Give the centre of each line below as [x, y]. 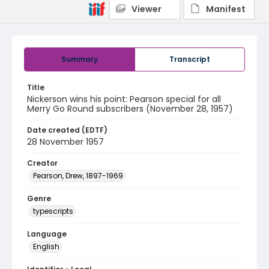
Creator [42, 163]
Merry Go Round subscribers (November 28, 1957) [130, 109]
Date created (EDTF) [67, 130]
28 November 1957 [65, 142]
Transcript [190, 59]
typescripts [53, 211]
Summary [80, 59]
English [46, 246]
